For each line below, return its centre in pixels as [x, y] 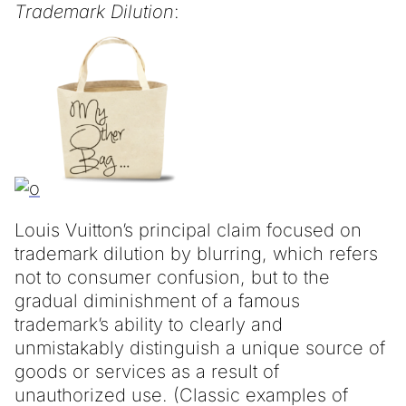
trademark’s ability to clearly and [149, 324]
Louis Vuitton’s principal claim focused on [188, 230]
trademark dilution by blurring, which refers [196, 253]
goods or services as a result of [147, 371]
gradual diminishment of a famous [157, 300]
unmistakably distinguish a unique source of [200, 348]
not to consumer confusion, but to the [172, 277]
